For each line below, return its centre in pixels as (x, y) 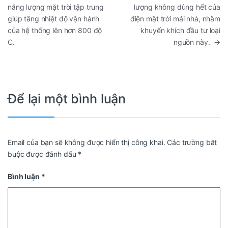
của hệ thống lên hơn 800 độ (55, 30)
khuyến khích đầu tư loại (180, 30)
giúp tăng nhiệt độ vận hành (54, 18)
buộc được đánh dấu (43, 154)
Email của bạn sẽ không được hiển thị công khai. (87, 142)
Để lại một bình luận (67, 98)
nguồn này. (194, 42)
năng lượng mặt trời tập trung (56, 7)
